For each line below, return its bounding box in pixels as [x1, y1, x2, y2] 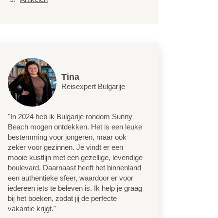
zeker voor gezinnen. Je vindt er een [8, 143, 123, 151]
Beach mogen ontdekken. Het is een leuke [8, 123, 142, 131]
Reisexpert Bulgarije [61, 82, 125, 91]
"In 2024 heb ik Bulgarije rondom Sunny [8, 112, 132, 121]
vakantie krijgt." [8, 204, 56, 213]
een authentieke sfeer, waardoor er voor [8, 174, 133, 182]
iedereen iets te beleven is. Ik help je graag [8, 184, 142, 192]
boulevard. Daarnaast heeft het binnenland [8, 163, 141, 172]
